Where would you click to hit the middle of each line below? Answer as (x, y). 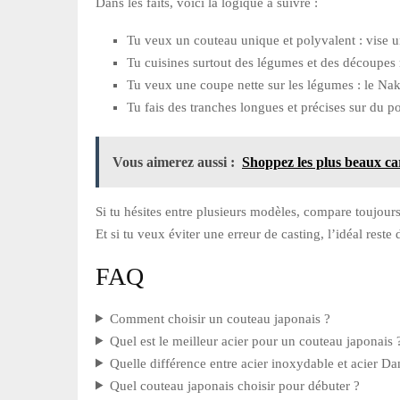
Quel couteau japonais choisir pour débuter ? (234, 385)
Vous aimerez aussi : (174, 162)
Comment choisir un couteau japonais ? (220, 318)
